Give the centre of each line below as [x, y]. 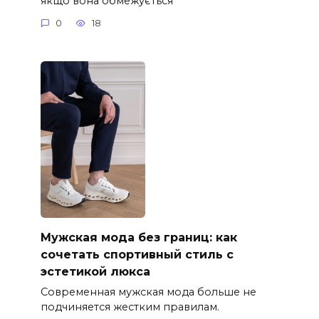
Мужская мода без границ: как [138, 237]
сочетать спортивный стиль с [137, 254]
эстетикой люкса [95, 271]
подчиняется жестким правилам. [130, 307]
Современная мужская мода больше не [148, 292]
